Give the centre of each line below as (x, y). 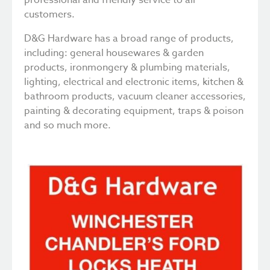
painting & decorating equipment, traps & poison (134, 111)
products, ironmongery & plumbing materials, (127, 67)
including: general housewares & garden (114, 53)
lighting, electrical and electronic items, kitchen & (134, 82)
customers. (49, 14)
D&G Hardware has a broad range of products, (129, 38)
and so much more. (67, 125)
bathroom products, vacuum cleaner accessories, (135, 96)
